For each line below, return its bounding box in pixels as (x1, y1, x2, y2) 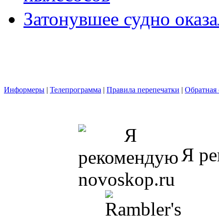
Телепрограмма (50, 86, 101, 94)
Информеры (4, 86, 44, 94)
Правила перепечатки (107, 86, 179, 94)
